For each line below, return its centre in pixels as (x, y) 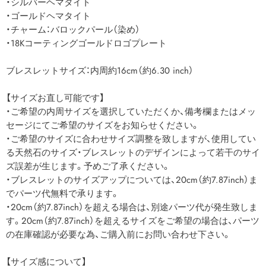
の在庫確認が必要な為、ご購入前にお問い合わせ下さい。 (118, 234)
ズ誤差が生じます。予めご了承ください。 (88, 166)
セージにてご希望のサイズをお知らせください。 (103, 125)
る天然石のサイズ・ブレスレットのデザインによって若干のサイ (133, 152)
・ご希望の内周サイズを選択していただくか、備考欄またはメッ (131, 111)
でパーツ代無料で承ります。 (63, 193)
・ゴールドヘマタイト (48, 16)
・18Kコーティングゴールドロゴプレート (86, 43)
